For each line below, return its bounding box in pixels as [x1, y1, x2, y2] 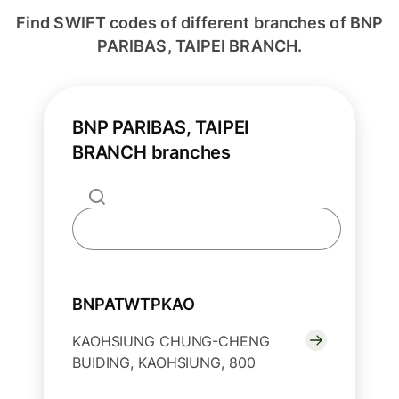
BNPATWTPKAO [72, 294, 195, 313]
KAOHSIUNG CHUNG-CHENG [72, 331, 270, 350]
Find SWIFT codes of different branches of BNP [15, 12, 384, 32]
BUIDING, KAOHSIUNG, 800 [72, 353, 256, 371]
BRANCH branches [72, 141, 232, 163]
